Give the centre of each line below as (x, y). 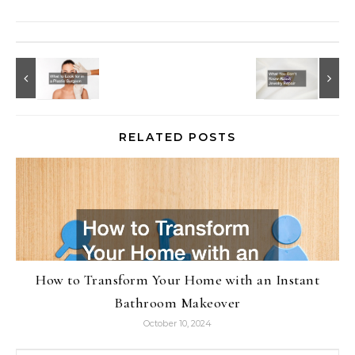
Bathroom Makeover (177, 302)
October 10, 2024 (177, 323)
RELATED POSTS (177, 137)
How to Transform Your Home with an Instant (177, 279)
